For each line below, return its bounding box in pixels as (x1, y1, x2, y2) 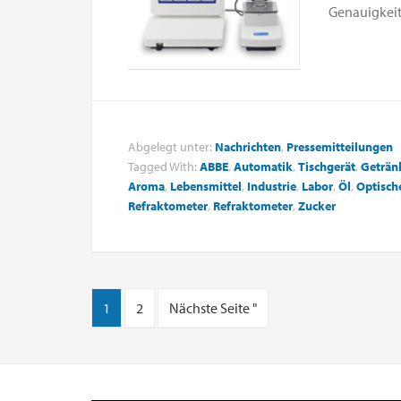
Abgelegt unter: (128, 138, 215, 155)
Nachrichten (215, 138, 281, 155)
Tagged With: (128, 158, 200, 175)
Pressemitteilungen (286, 138, 393, 155)
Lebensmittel (170, 177, 242, 194)
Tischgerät (298, 158, 355, 175)
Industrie (247, 177, 296, 194)
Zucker (298, 197, 336, 214)
